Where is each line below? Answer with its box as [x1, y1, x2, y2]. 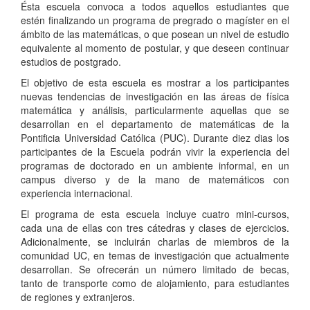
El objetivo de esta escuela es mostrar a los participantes [21, 75, 289, 89]
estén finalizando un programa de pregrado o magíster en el [21, 12, 289, 27]
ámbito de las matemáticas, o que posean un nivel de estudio [21, 26, 289, 41]
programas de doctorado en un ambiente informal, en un [21, 158, 289, 172]
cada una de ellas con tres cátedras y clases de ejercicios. [21, 220, 289, 235]
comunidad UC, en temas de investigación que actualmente [21, 248, 289, 262]
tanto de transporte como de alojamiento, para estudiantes [21, 275, 289, 290]
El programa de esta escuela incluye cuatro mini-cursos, [21, 206, 289, 221]
